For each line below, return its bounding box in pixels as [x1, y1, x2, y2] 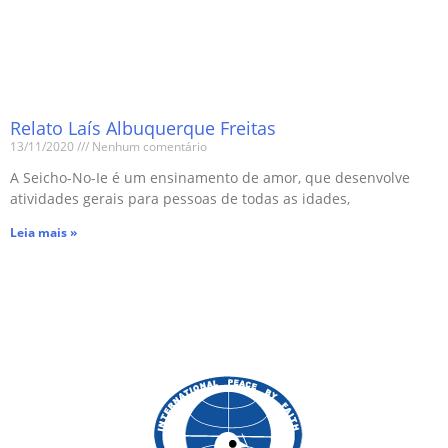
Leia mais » [10, 223, 77, 241]
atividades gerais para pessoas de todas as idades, [10, 188, 350, 208]
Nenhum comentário [89, 137, 207, 155]
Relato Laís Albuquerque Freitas [10, 115, 276, 140]
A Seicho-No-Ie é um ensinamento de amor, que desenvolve [10, 167, 410, 187]
